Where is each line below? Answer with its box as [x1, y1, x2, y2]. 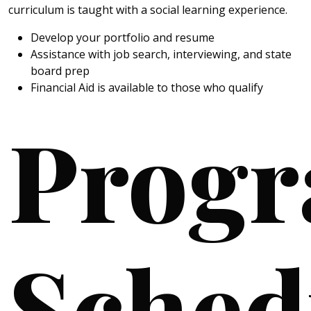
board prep [31, 63, 90, 79]
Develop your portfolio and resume [31, 30, 215, 46]
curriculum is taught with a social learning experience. [8, 2, 287, 18]
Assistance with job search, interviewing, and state [31, 47, 292, 62]
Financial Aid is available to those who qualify [31, 80, 263, 96]
